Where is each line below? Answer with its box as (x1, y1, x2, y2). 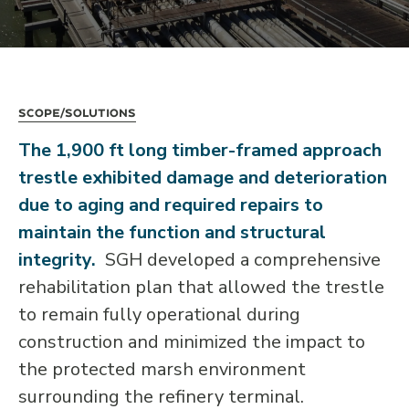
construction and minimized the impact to (18, 330, 365, 354)
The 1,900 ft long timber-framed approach (18, 138, 382, 163)
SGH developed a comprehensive (100, 247, 381, 272)
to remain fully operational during (18, 302, 300, 327)
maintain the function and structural (18, 220, 326, 245)
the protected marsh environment (18, 357, 306, 382)
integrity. (18, 247, 100, 272)
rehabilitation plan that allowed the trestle (18, 275, 384, 299)
